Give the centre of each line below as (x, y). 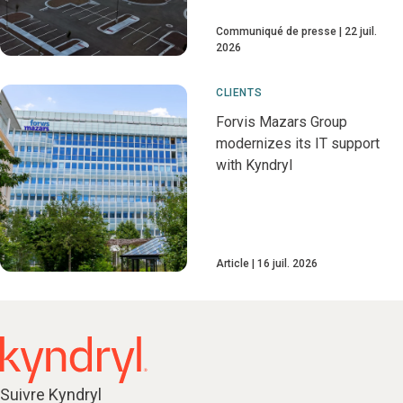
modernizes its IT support (298, 143)
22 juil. (361, 31)
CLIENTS (239, 93)
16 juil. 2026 (287, 264)
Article (233, 264)
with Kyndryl (254, 165)
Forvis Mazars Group (282, 122)
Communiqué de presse (276, 31)
